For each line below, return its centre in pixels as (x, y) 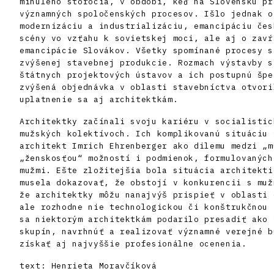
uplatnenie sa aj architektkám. (99, 100)
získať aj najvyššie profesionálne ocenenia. (133, 244)
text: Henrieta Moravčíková (88, 266)
